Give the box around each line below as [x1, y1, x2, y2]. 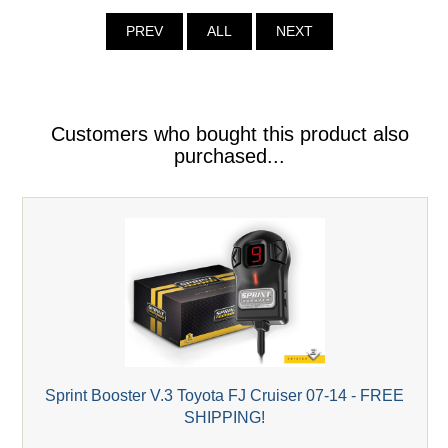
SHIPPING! [184, 407, 266, 426]
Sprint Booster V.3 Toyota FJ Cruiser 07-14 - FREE [45, 385, 405, 404]
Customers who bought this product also [50, 123, 409, 146]
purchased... [174, 145, 286, 168]
